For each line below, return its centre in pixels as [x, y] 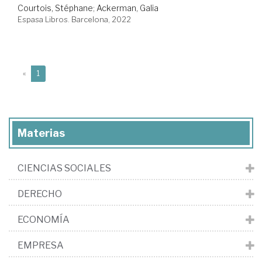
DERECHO [40, 194]
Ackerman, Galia [127, 8]
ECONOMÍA [44, 220]
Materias [41, 133]
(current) [54, 73]
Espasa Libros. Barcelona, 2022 [74, 20]
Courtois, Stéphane [55, 8]
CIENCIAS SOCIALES [64, 168]
